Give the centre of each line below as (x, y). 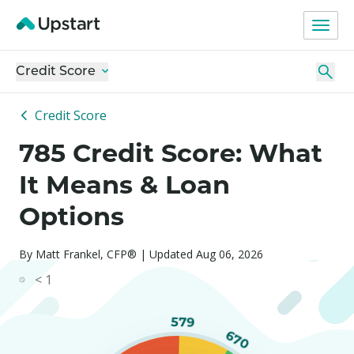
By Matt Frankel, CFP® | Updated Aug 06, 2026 (141, 254)
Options (72, 216)
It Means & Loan (124, 185)
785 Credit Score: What (171, 153)
